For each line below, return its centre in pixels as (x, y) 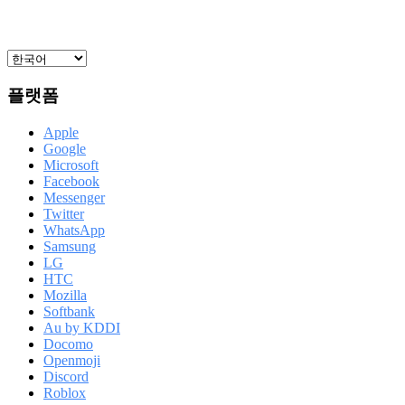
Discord (66, 376)
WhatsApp (74, 230)
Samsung (70, 246)
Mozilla (65, 295)
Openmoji (72, 360)
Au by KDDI (82, 327)
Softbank (69, 311)
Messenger (74, 197)
